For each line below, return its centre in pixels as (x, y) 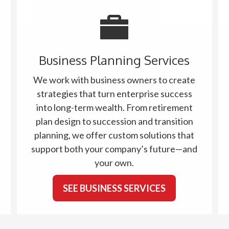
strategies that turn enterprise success (114, 94)
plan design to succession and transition (114, 121)
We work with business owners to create (114, 80)
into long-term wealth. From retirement (114, 107)
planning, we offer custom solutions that (114, 135)
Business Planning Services (114, 60)
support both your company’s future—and (114, 149)
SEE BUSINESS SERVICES (114, 188)
